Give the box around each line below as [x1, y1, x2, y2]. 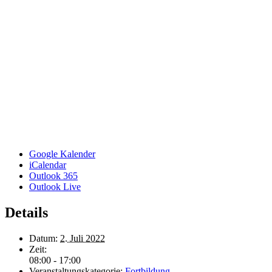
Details [5, 204, 48, 220]
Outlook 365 [29, 170, 78, 181]
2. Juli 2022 [60, 233, 105, 243]
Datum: [29, 233, 58, 243]
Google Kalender [29, 148, 95, 159]
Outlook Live [29, 181, 81, 192]
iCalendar [29, 159, 66, 170]
